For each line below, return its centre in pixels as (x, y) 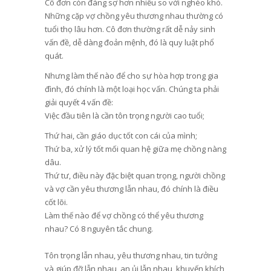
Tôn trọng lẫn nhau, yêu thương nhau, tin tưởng (131, 256)
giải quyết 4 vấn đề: (79, 102)
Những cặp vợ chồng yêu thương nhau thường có (134, 15)
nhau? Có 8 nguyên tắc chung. (99, 229)
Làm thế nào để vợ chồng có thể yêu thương (124, 216)
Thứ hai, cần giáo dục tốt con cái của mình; (121, 136)
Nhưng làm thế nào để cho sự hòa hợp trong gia (131, 75)
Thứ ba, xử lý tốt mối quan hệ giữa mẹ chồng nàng (135, 149)
